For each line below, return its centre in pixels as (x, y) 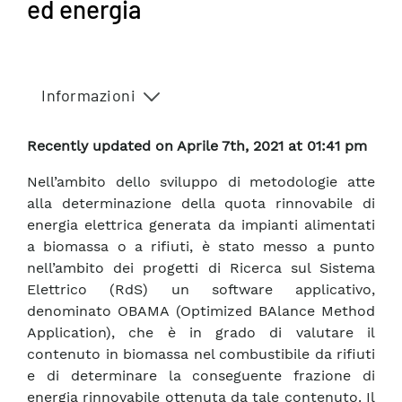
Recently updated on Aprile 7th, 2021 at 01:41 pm (197, 146)
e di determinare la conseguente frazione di (201, 376)
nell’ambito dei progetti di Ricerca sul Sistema (201, 268)
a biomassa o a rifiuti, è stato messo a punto (201, 247)
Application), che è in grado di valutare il (201, 333)
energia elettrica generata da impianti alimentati (201, 225)
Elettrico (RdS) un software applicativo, (201, 290)
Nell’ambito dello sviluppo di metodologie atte (201, 182)
